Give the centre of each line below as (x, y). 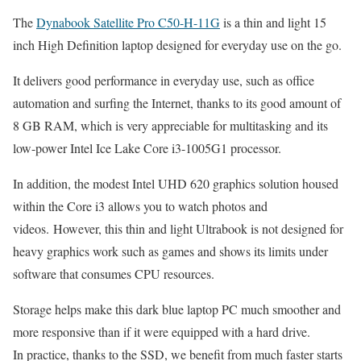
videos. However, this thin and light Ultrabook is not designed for (178, 229)
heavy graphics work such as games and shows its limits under (170, 251)
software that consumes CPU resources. (114, 274)
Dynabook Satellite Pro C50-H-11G (128, 23)
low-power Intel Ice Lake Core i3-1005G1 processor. (147, 148)
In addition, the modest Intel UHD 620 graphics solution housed (176, 184)
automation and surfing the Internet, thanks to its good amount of (177, 103)
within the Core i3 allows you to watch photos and (140, 206)
